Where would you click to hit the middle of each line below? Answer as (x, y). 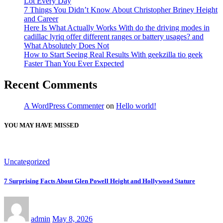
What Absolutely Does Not (66, 46)
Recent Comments (51, 85)
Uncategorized (27, 162)
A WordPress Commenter (64, 106)
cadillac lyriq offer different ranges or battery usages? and (114, 37)
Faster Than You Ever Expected (74, 64)
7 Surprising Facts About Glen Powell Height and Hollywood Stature (100, 181)
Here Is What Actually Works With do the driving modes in (117, 28)
